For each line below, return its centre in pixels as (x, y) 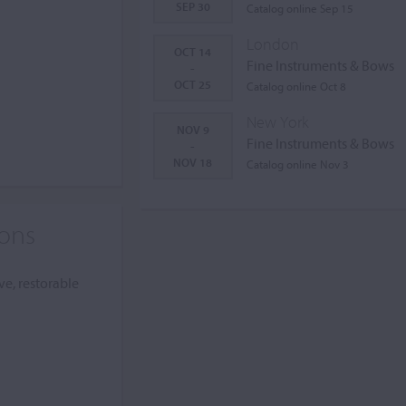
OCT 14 (193, 52)
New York (277, 122)
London (272, 44)
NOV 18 (193, 162)
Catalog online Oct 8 (296, 86)
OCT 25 (193, 84)
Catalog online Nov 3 (297, 164)
